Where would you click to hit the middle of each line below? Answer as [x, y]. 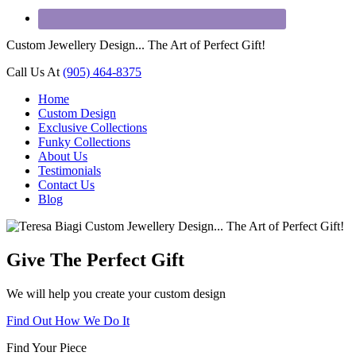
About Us [63, 156]
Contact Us [66, 185]
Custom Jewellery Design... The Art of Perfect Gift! [136, 45]
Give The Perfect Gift [95, 259]
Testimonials [70, 170]
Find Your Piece [46, 347]
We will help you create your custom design [116, 293]
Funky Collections [84, 142]
